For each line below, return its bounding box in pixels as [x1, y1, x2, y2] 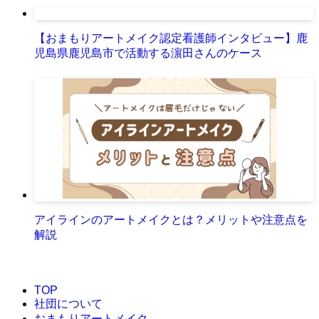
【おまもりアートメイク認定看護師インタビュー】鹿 [34, 31, 308, 44]
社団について [34, 297, 103, 310]
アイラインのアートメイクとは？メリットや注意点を [34, 213, 308, 226]
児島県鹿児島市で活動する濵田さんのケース [34, 46, 262, 59]
